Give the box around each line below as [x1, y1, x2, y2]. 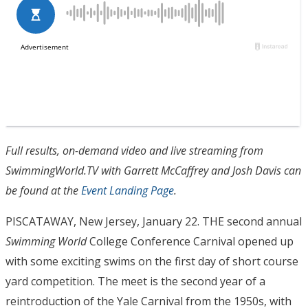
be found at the [5, 183, 81, 198]
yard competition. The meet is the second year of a [5, 274, 265, 289]
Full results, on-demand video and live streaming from [5, 143, 263, 158]
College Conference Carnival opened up [87, 234, 294, 249]
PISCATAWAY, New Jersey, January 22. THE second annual [5, 214, 302, 229]
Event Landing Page [81, 183, 174, 198]
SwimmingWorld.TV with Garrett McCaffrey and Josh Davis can [5, 163, 301, 178]
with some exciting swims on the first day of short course [5, 254, 298, 269]
